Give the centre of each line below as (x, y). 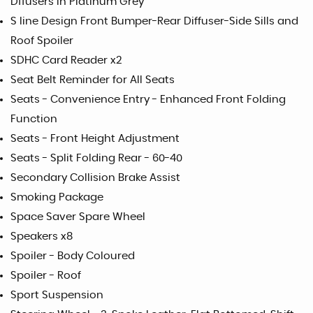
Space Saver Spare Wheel (78, 217)
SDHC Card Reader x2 (66, 60)
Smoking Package (57, 197)
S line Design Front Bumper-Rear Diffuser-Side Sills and (154, 21)
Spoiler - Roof (46, 275)
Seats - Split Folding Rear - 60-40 (96, 158)
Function (34, 119)
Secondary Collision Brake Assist (95, 177)
